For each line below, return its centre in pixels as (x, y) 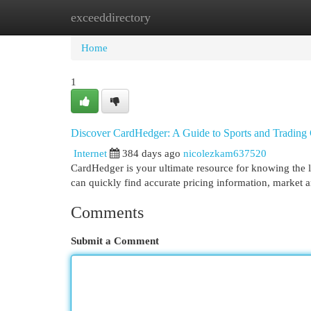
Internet (90, 153)
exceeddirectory (111, 17)
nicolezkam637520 (225, 153)
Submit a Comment (115, 241)
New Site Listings (177, 17)
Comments (107, 212)
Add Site (254, 17)
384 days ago (151, 153)
